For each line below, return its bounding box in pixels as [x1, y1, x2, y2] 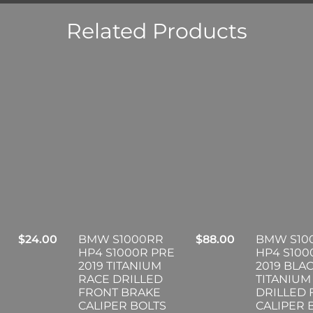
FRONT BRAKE [78, 286, 161, 300]
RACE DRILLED [78, 272, 163, 286]
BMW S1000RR [78, 233, 163, 247]
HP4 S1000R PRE [78, 246, 175, 260]
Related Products [66, 18, 247, 45]
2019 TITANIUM [78, 259, 161, 273]
